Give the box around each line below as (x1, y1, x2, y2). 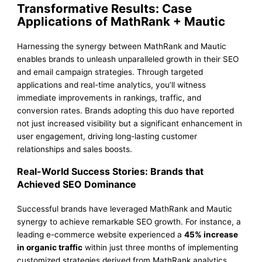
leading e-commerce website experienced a (17, 229, 185, 239)
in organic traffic (17, 242, 83, 252)
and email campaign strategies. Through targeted (17, 67, 204, 77)
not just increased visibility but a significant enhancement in (17, 118, 243, 128)
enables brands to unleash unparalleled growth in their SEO (17, 54, 239, 64)
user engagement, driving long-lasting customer (17, 131, 198, 141)
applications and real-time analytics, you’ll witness (17, 80, 206, 89)
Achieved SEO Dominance (17, 178, 137, 190)
